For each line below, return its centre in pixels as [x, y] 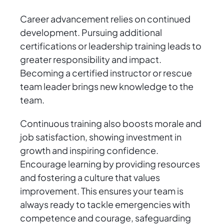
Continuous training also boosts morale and [111, 123]
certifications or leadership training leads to [111, 46]
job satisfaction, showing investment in [101, 137]
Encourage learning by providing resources [110, 164]
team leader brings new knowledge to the [107, 86]
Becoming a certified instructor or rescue [106, 73]
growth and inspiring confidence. [89, 150]
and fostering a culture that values [90, 177]
